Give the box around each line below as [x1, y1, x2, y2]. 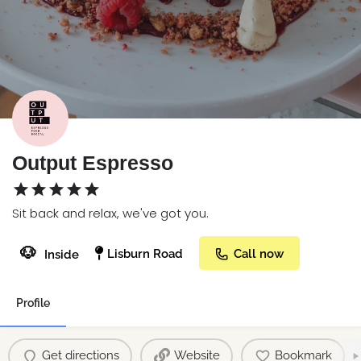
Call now [234, 246, 284, 261]
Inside [44, 247, 79, 262]
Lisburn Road [107, 246, 183, 261]
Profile [16, 296, 50, 309]
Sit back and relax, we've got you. [12, 204, 209, 222]
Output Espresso [12, 151, 173, 174]
